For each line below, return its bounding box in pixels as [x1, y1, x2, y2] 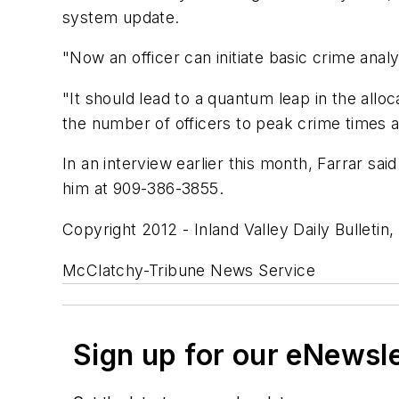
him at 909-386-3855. [62, 179, 224, 199]
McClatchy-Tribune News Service [62, 260, 315, 280]
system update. [62, 7, 180, 27]
